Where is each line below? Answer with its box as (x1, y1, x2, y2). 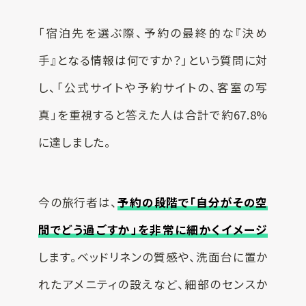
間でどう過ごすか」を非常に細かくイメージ (38, 221, 268, 238)
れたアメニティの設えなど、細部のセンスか (38, 276, 268, 293)
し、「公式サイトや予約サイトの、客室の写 (38, 79, 268, 96)
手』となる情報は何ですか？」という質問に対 (38, 52, 268, 69)
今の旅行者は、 (38, 194, 117, 211)
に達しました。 (38, 134, 111, 151)
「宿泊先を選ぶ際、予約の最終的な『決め (38, 25, 268, 42)
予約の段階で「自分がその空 (117, 194, 268, 211)
